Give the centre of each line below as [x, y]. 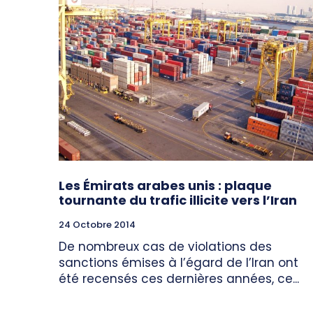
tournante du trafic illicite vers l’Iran [178, 200]
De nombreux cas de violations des [165, 246]
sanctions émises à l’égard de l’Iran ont [179, 262]
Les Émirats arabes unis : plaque [165, 185]
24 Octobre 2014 [97, 224]
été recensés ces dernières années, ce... [179, 278]
